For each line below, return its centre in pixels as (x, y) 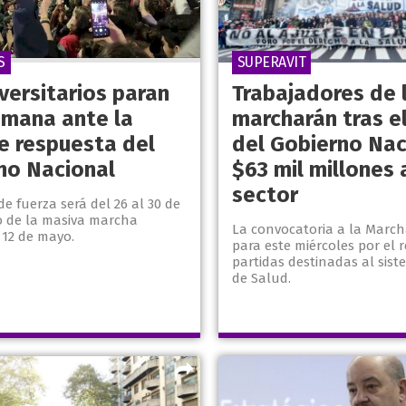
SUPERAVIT (271, 63)
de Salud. (261, 279)
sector (265, 195)
